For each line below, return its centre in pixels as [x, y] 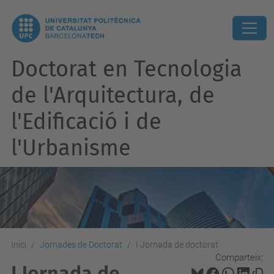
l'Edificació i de [86, 122]
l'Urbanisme [71, 148]
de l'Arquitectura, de [113, 95]
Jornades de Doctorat [81, 245]
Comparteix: [239, 257]
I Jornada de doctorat [177, 245]
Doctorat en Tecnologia [127, 69]
